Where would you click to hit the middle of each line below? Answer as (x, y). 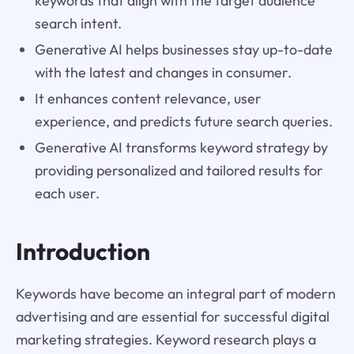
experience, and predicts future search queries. (183, 121)
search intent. (78, 23)
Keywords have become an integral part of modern (175, 293)
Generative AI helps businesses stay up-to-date (183, 49)
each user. (67, 193)
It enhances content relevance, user (148, 98)
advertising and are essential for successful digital (172, 316)
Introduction (83, 251)
